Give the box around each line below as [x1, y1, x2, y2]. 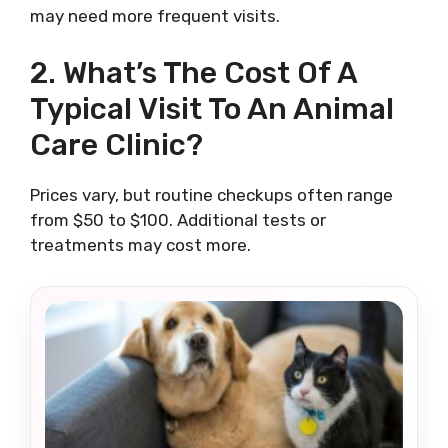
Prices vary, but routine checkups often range [30, 184, 393, 205]
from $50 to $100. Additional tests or [30, 209, 326, 230]
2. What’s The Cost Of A [30, 54, 357, 91]
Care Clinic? [30, 126, 203, 163]
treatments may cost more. [30, 234, 251, 255]
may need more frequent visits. [30, 6, 280, 26]
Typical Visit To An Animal [30, 90, 394, 127]
